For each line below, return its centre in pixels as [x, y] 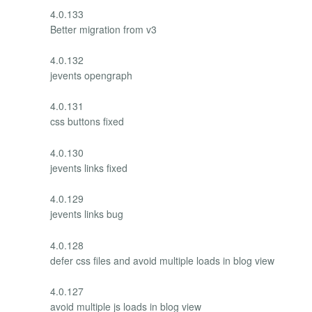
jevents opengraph [91, 75]
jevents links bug [87, 214]
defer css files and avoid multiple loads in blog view [162, 260]
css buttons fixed [87, 122]
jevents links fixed [89, 167]
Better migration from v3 [103, 29]
